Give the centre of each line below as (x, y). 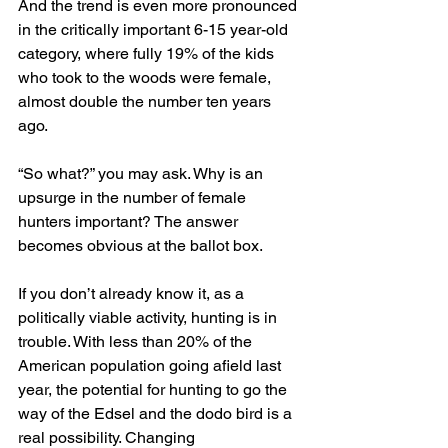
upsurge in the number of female (134, 198)
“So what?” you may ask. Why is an (142, 174)
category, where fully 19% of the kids (148, 54)
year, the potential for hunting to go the (154, 390)
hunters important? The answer (130, 222)
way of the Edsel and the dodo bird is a (157, 414)
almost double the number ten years (146, 102)
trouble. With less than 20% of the (137, 342)
